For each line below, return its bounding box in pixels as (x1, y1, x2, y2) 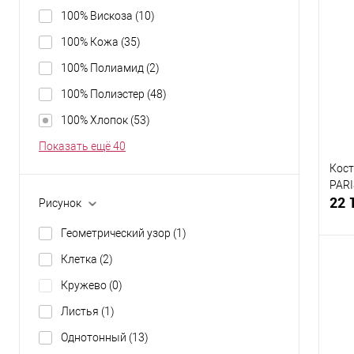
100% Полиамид (61, 62, 146, 74)
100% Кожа (61, 36, 121, 48)
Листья (61, 304, 101, 318)
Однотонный (61, 330, 129, 344)
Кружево (61, 278, 109, 292)
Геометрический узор (61, 226, 173, 239)
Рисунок (39, 196, 81, 209)
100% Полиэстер (61, 88, 147, 100)
